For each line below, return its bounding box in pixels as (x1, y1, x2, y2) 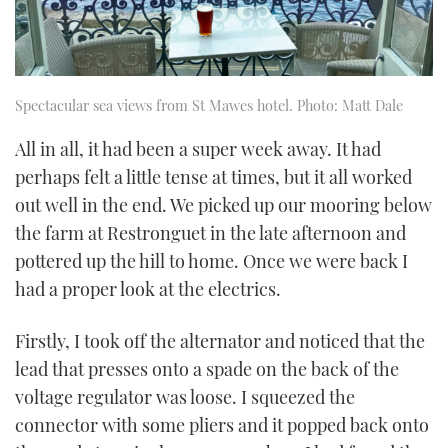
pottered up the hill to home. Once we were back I (15, 249, 408, 274)
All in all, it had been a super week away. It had (15, 137, 381, 162)
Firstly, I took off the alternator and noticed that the (15, 328, 425, 353)
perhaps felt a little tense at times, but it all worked (15, 165, 412, 190)
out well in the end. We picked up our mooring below (15, 193, 432, 218)
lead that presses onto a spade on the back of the (15, 356, 399, 381)
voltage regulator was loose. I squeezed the (15, 384, 355, 409)
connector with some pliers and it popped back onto (15, 412, 429, 437)
